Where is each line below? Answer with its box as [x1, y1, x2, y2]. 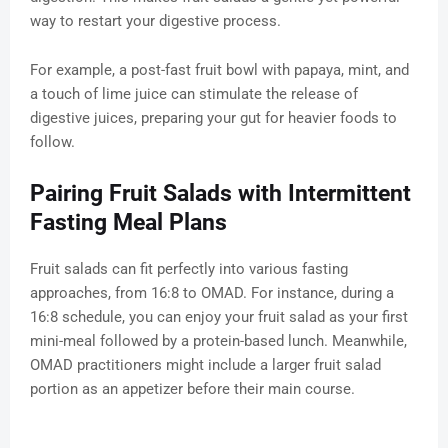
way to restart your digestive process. [30, 12, 281, 31]
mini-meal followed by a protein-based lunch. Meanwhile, [30, 332, 407, 351]
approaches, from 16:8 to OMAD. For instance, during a [30, 284, 394, 303]
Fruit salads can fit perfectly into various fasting [30, 260, 348, 279]
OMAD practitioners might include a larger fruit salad [30, 356, 381, 375]
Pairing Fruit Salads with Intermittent [30, 180, 411, 208]
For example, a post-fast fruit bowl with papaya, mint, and [30, 61, 409, 80]
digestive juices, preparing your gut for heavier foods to [30, 109, 397, 128]
